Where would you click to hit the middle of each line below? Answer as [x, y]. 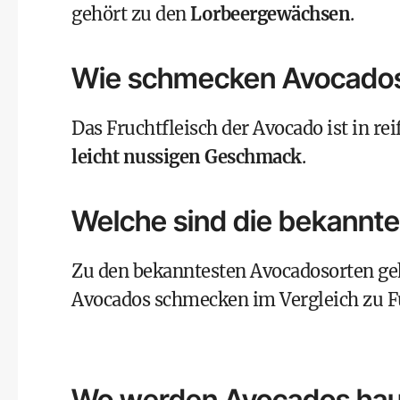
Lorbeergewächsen [270, 14]
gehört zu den [131, 14]
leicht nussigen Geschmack [187, 157]
